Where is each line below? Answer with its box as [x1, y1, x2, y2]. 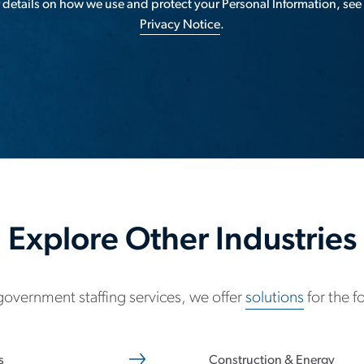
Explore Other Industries [7, 225, 357, 258]
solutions [245, 290, 304, 306]
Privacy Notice [140, 19, 220, 32]
